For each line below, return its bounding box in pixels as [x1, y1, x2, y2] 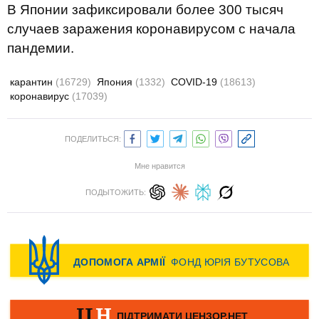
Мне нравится [134, 162, 185, 170]
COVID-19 [171, 76, 220, 88]
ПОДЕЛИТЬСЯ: [64, 135, 121, 143]
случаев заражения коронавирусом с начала [7, 21, 296, 36]
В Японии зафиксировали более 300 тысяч [7, 2, 283, 17]
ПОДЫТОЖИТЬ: [85, 188, 146, 197]
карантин [10, 76, 56, 88]
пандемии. [7, 41, 74, 56]
